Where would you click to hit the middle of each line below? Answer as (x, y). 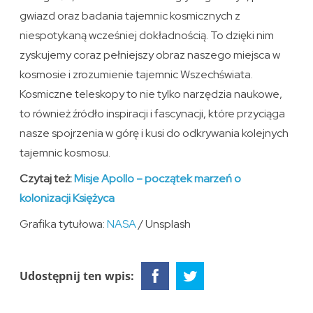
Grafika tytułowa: (64, 224)
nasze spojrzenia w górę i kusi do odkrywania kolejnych (154, 133)
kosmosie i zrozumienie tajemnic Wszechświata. (137, 74)
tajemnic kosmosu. (65, 152)
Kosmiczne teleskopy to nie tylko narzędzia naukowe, (151, 94)
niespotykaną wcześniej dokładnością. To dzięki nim (147, 35)
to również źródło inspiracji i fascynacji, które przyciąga (153, 113)
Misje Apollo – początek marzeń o (158, 178)
